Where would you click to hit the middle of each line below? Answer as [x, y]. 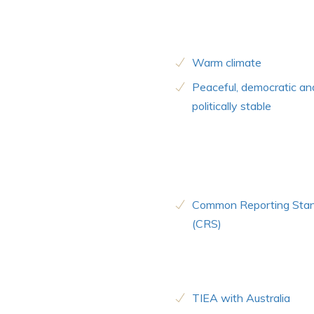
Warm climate [227, 63]
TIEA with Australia [241, 298]
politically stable [232, 106]
